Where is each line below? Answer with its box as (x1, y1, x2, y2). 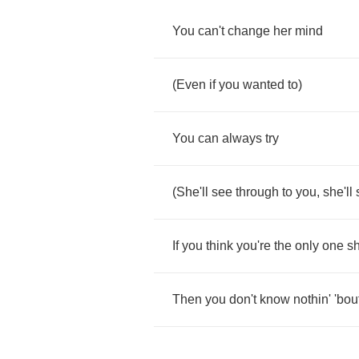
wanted (243, 78, 284, 91)
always (222, 131, 262, 145)
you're (236, 239, 271, 252)
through (236, 185, 279, 199)
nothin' (293, 292, 331, 306)
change (228, 24, 270, 38)
